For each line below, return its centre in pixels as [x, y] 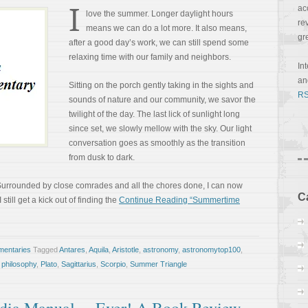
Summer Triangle [158, 264]
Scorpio [113, 264]
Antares [72, 250]
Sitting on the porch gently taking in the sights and [161, 85]
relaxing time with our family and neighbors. [150, 57]
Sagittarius [79, 264]
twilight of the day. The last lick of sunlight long [154, 114]
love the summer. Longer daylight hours [159, 14]
